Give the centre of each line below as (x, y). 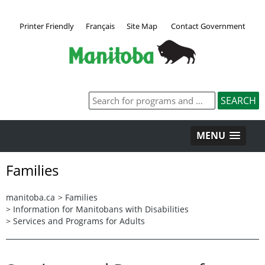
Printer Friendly (47, 26)
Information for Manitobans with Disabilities (101, 209)
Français (100, 26)
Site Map (142, 26)
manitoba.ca (30, 197)
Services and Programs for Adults (79, 221)
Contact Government (208, 26)
